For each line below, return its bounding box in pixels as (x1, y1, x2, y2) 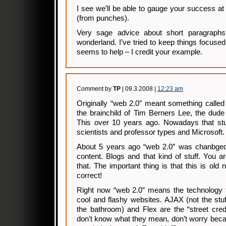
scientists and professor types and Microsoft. (77, 128, 224, 136)
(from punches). (77, 14, 129, 22)
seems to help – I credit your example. (77, 48, 202, 56)
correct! (77, 172, 102, 180)
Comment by (77, 85, 113, 92)
